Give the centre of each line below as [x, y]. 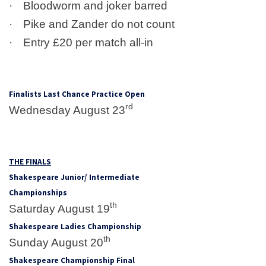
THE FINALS [30, 161]
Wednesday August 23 [67, 110]
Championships [38, 192]
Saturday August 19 [59, 208]
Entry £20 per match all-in [88, 42]
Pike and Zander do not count [99, 24]
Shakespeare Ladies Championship [75, 226]
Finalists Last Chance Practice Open [77, 94]
